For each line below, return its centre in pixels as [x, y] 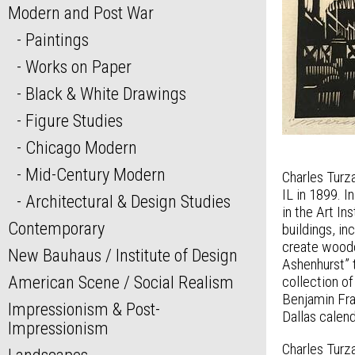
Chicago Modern [81, 148]
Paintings [57, 40]
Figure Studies [74, 121]
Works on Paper [78, 67]
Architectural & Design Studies [128, 202]
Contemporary [56, 229]
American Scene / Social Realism [121, 282]
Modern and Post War [81, 13]
